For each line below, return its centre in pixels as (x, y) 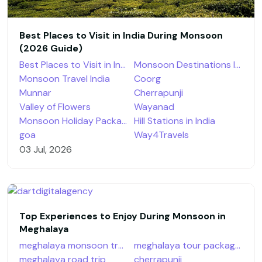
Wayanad (154, 106)
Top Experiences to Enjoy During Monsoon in (123, 216)
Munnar (35, 92)
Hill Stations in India (175, 120)
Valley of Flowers (55, 106)
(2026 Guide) (51, 48)
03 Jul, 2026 (46, 149)
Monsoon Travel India (65, 78)
